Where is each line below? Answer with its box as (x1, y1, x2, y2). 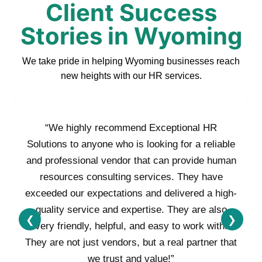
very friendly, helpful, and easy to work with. (35, 220, 227, 232)
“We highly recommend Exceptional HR (45, 122, 217, 134)
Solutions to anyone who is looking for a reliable (27, 139, 235, 150)
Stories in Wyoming (20, 22, 242, 51)
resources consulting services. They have (39, 171, 223, 183)
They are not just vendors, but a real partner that (25, 237, 237, 249)
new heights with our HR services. (60, 71, 202, 81)
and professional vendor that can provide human (26, 155, 236, 167)
